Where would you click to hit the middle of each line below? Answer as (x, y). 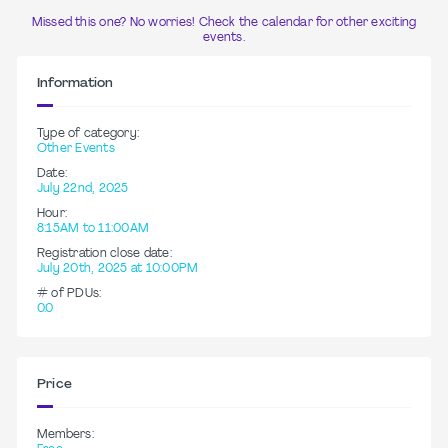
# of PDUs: (69, 293)
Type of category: (88, 133)
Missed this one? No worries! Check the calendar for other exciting (224, 22)
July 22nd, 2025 (83, 188)
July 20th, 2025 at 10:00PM (118, 268)
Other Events (76, 148)
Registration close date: (104, 253)
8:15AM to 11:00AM (93, 228)
